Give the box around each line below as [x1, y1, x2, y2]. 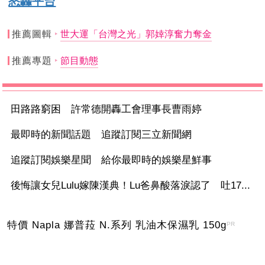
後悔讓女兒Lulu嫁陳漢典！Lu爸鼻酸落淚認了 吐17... [11, 179, 251, 191]
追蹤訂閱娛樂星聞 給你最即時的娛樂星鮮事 [11, 154, 212, 166]
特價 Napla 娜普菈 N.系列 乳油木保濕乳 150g [7, 219, 227, 231]
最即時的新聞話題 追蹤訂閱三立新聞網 [11, 128, 192, 140]
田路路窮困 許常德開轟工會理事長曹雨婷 [11, 103, 202, 115]
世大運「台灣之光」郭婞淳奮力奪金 [60, 28, 212, 39]
